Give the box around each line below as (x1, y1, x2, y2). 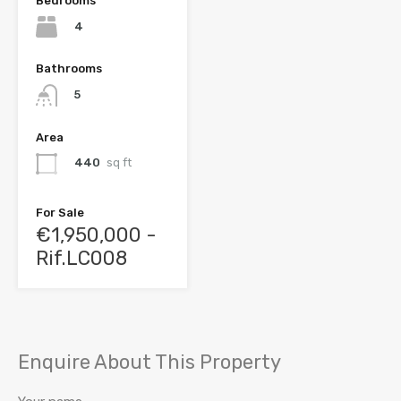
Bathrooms (36, 62, 102, 76)
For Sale (36, 205, 84, 219)
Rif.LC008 (36, 245, 127, 270)
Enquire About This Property (18, 349, 281, 374)
